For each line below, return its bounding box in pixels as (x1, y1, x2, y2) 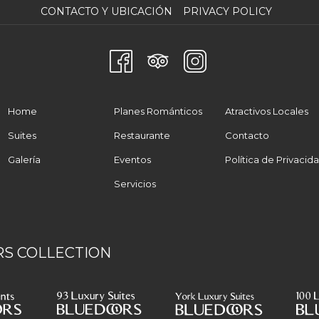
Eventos (114, 154, 151, 165)
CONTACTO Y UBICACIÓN (40, 5, 172, 18)
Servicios (114, 178, 156, 189)
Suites (8, 130, 36, 141)
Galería (8, 154, 41, 165)
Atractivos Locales (225, 105, 308, 117)
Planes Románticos (114, 105, 202, 117)
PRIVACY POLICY (182, 5, 272, 18)
